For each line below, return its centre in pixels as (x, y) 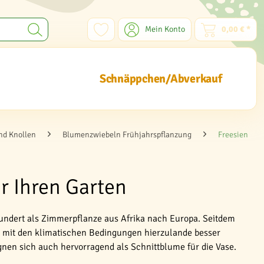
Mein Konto (165, 29)
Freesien (233, 135)
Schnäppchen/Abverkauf (161, 79)
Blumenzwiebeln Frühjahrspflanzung (127, 135)
